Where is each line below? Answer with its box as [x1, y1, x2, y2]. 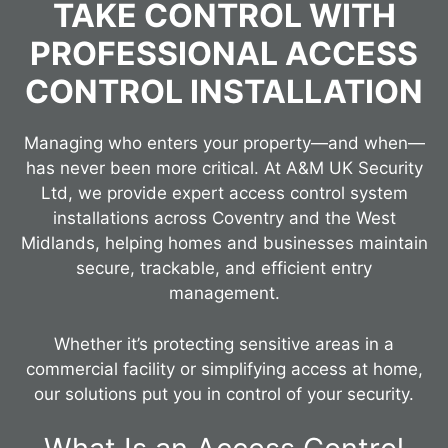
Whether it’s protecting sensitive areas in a [54, 333, 394, 354]
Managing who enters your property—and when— [23, 133, 425, 154]
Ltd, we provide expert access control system [40, 183, 408, 204]
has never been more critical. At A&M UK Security [25, 158, 423, 179]
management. [168, 283, 280, 304]
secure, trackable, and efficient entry [76, 258, 372, 279]
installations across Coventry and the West [52, 208, 396, 229]
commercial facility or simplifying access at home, [25, 358, 423, 379]
